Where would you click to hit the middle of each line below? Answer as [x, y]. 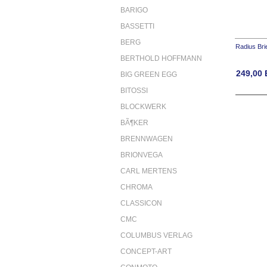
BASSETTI [137, 26]
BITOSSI [134, 90]
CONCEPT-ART [146, 251]
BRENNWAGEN [147, 139]
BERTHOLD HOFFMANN [161, 58]
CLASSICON [141, 203]
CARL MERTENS [149, 171]
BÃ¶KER [134, 122]
